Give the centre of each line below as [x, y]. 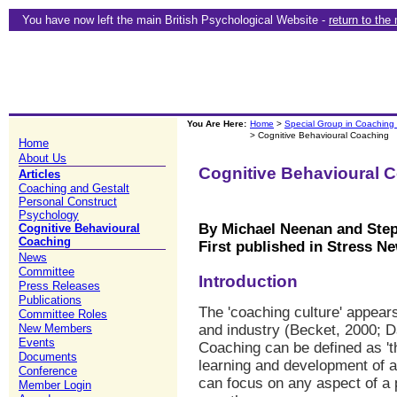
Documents [48, 357]
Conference [48, 371]
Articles [39, 174]
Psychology [49, 215]
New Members [55, 328]
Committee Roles [63, 314]
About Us [43, 158]
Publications [50, 300]
